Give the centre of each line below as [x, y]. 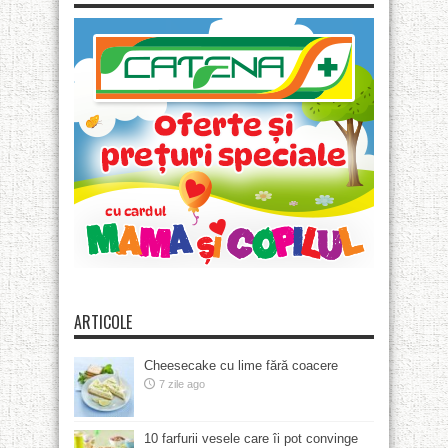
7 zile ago [182, 384]
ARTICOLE [103, 322]
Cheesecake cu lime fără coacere [241, 366]
